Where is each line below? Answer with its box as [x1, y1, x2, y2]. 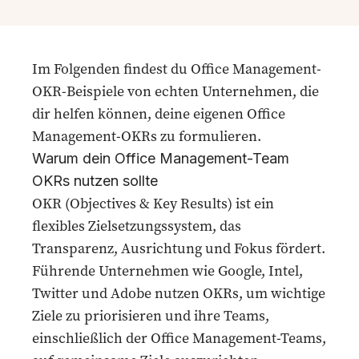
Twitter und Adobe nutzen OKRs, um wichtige [32, 283, 325, 303]
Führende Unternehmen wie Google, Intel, [32, 260, 303, 280]
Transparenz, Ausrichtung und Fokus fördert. [32, 238, 325, 258]
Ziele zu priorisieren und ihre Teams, [32, 305, 269, 325]
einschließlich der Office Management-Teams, [32, 328, 326, 348]
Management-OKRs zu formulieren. [32, 126, 261, 146]
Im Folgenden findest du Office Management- [32, 58, 321, 79]
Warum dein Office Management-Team [32, 150, 289, 167]
